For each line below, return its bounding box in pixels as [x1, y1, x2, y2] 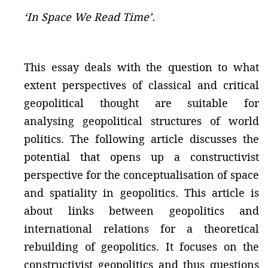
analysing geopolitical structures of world [24, 114, 259, 128]
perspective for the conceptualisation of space [24, 167, 259, 182]
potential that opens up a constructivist [24, 150, 259, 164]
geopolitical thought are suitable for [24, 96, 259, 110]
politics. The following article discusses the [24, 132, 259, 146]
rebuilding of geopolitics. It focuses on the [24, 239, 259, 254]
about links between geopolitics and [24, 203, 259, 218]
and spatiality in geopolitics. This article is [24, 185, 259, 200]
